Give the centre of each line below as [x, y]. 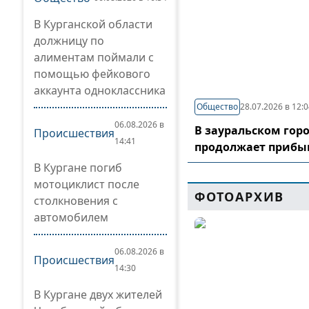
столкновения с [76, 201]
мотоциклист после [87, 184]
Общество [217, 106]
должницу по [69, 41]
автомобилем [71, 217]
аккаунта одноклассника [100, 90]
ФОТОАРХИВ [240, 196]
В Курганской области [93, 24]
